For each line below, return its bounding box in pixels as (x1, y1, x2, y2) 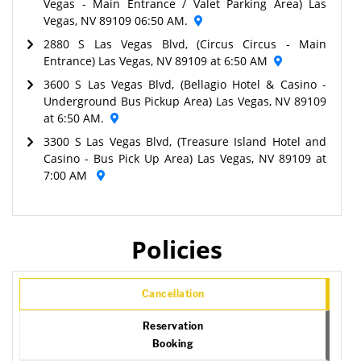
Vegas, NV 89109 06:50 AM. (44, 12, 188, 28)
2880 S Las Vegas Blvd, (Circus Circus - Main (44, 35, 326, 52)
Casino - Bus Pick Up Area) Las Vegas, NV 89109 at (44, 150, 326, 166)
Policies (131, 232, 222, 266)
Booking (151, 337, 194, 350)
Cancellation (141, 287, 205, 300)
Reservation (142, 319, 204, 332)
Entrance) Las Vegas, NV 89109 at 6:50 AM (44, 52, 268, 68)
